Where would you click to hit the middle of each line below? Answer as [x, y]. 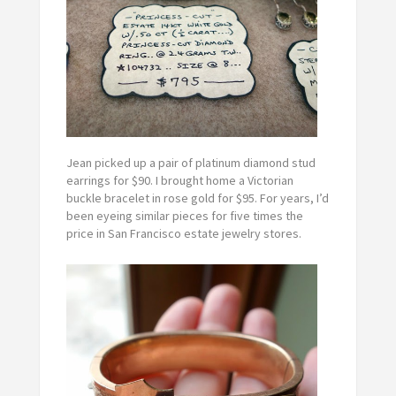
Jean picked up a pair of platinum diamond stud [190, 162]
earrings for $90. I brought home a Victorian [179, 180]
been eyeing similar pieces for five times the [184, 215]
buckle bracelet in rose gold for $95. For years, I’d [197, 198]
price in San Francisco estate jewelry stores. [183, 233]
